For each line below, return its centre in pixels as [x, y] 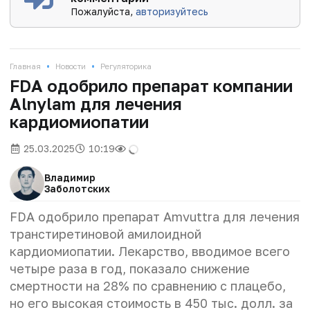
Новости [71, 66]
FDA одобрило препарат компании [151, 85]
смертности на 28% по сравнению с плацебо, [148, 285]
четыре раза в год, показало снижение [130, 268]
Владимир [70, 177]
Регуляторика [126, 66]
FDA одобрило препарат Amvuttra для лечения [155, 216]
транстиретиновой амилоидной [106, 234]
